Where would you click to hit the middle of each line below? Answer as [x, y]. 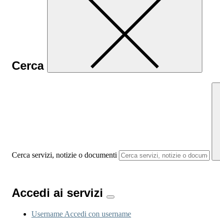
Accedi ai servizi [59, 193]
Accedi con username [98, 214]
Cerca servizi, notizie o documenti [64, 155]
